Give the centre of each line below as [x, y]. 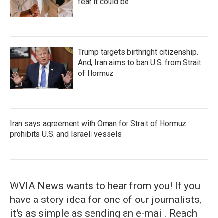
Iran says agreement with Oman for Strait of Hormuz [98, 123]
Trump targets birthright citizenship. [138, 52]
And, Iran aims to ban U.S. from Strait [139, 63]
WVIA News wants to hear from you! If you [105, 186]
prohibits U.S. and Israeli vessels [66, 134]
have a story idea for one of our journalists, [106, 200]
